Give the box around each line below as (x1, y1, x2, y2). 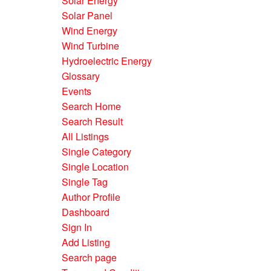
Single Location (62, 160, 129, 174)
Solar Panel (62, 8, 113, 22)
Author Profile (62, 190, 120, 204)
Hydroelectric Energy (62, 54, 152, 68)
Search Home (62, 99, 121, 113)
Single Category (62, 145, 131, 158)
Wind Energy (62, 24, 117, 38)
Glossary (62, 69, 100, 83)
